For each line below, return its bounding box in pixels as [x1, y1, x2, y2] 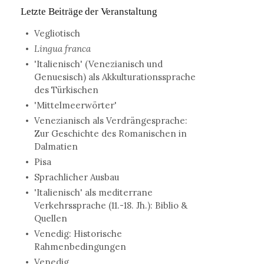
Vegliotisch [34, 28, 80, 39]
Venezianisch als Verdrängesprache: [34, 115, 187, 126]
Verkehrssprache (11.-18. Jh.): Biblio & [34, 200, 187, 211]
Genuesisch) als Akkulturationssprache [34, 71, 196, 82]
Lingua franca [34, 43, 91, 54]
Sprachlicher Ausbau [34, 171, 119, 183]
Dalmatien [34, 141, 78, 152]
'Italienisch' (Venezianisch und [34, 58, 163, 70]
